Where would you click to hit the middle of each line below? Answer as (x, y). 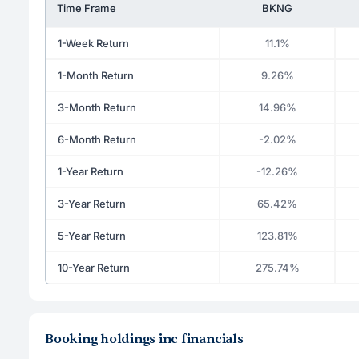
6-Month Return (97, 139)
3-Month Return (97, 107)
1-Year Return (91, 171)
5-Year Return (92, 235)
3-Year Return (92, 203)
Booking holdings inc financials (144, 339)
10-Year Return (94, 267)
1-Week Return (93, 43)
